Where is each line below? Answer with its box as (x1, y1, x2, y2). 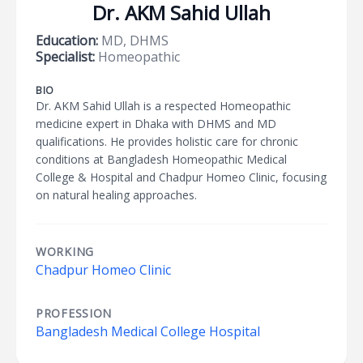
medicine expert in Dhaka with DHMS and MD (36, 116, 276, 131)
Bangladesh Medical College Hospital (36, 322, 260, 340)
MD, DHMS (98, 32, 169, 49)
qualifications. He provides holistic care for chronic (36, 134, 298, 149)
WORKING (36, 244, 94, 259)
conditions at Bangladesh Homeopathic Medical (36, 152, 287, 167)
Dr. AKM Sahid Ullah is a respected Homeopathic (36, 98, 291, 113)
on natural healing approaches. (36, 187, 197, 203)
